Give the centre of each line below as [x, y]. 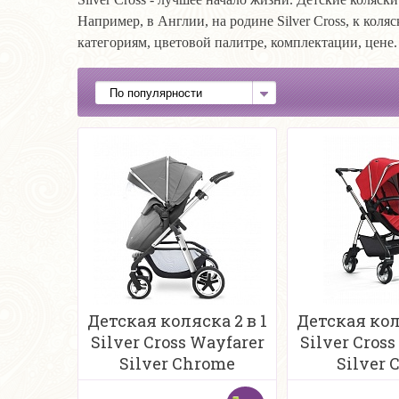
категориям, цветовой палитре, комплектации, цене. [237, 42]
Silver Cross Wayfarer [177, 342]
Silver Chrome [177, 363]
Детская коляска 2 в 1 [177, 321]
